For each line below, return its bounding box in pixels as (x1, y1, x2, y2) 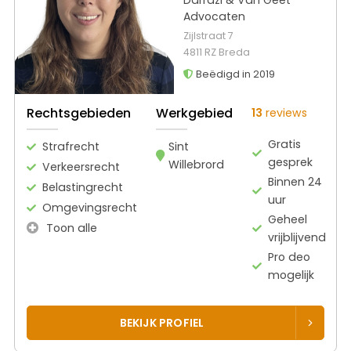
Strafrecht (42, 138, 100, 154)
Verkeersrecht (42, 158, 120, 175)
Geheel (268, 211, 308, 227)
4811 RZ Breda (183, 45, 250, 59)
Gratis (268, 136, 302, 152)
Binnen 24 (268, 173, 323, 190)
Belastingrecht (42, 179, 123, 195)
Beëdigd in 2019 (193, 67, 275, 81)
